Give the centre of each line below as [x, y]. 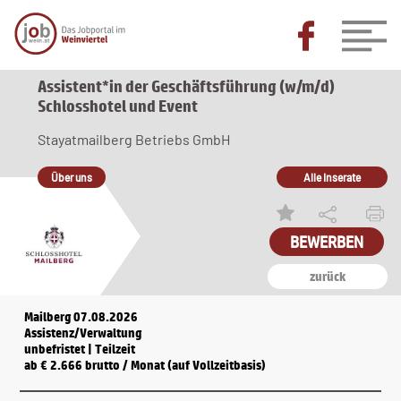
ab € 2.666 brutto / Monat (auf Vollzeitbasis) [145, 365]
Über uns [71, 177]
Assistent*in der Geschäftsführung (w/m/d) [186, 86]
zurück [327, 277]
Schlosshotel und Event [117, 106]
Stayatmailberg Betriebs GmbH [133, 139]
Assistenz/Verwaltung [83, 333]
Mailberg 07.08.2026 [81, 317]
